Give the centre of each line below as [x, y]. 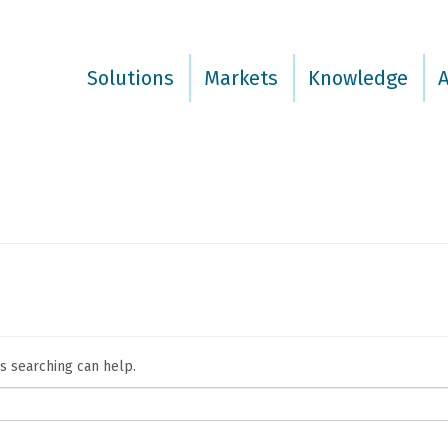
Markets [240, 78]
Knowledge [357, 78]
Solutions [130, 78]
